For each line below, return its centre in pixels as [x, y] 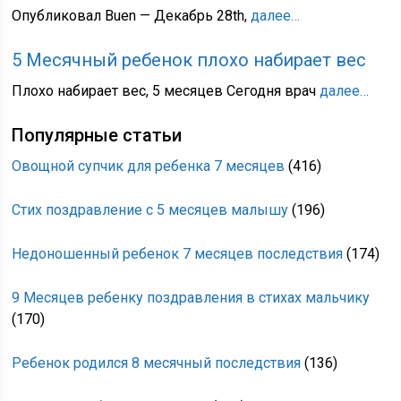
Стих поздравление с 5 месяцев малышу [150, 210]
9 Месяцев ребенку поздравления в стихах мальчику [191, 298]
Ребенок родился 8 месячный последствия [157, 363]
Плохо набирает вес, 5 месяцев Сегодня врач [166, 91]
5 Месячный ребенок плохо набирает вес [189, 60]
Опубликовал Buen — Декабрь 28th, [132, 16]
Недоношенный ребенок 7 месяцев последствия [178, 254]
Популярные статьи [97, 135]
